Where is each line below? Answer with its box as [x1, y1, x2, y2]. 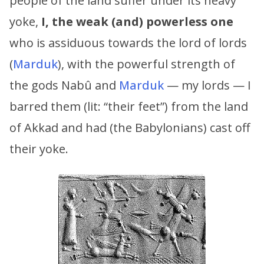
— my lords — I [164, 77, 251, 93]
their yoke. [9, 140, 68, 157]
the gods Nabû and [9, 77, 119, 93]
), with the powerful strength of [58, 55, 235, 72]
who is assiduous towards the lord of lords [9, 34, 247, 51]
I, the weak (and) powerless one [41, 13, 233, 29]
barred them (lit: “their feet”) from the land [9, 98, 248, 114]
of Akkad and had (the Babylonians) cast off [9, 119, 250, 136]
